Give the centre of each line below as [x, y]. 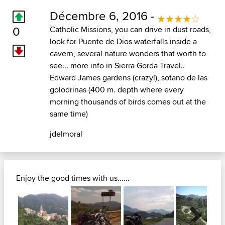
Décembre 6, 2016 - [103, 16]
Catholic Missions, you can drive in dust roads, [130, 30]
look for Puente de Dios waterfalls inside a [123, 42]
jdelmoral [66, 134]
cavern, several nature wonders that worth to [128, 54]
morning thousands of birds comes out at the [128, 102]
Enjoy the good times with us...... [73, 178]
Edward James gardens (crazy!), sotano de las [128, 78]
